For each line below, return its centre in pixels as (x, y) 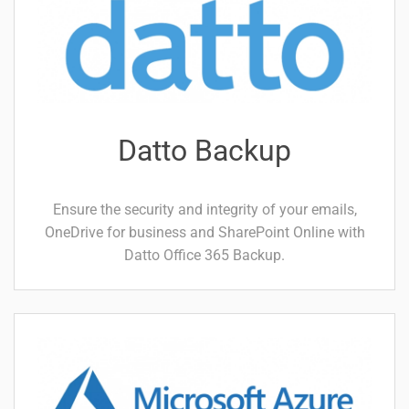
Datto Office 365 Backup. (204, 256)
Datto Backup (204, 151)
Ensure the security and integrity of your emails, (204, 210)
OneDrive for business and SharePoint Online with (204, 233)
